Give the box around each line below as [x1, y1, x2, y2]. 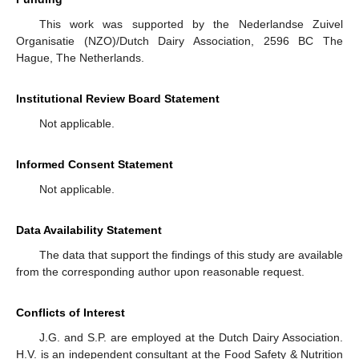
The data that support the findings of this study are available [38, 248, 343, 262]
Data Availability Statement [16, 224, 162, 237]
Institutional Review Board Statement [16, 92, 220, 106]
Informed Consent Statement [16, 158, 173, 171]
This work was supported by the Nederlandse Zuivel [38, 18, 343, 31]
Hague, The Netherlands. [16, 51, 144, 65]
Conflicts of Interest [16, 306, 125, 320]
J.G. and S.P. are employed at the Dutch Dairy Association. [38, 331, 343, 345]
